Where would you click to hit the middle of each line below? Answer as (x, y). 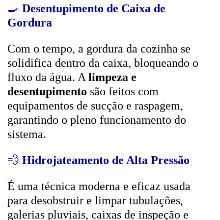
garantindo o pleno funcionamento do (97, 120)
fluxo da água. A (48, 77)
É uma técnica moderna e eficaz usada (99, 186)
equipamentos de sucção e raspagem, (95, 106)
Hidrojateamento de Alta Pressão (106, 160)
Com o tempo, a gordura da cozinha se (99, 49)
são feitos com (123, 91)
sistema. (27, 134)
